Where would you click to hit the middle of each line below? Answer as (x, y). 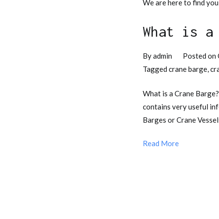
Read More (161, 143)
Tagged (156, 69)
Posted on (200, 56)
